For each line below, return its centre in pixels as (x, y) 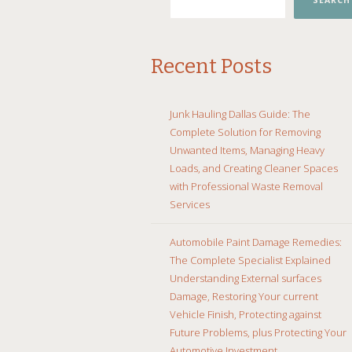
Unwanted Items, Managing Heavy (247, 150)
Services (190, 204)
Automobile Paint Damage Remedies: (256, 242)
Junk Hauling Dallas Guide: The (240, 114)
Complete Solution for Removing (245, 132)
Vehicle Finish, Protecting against (246, 314)
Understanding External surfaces (246, 278)
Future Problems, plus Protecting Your (258, 332)
